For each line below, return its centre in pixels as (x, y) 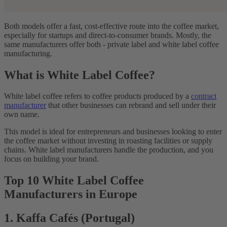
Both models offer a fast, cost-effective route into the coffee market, (111, 26)
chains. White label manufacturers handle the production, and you (109, 150)
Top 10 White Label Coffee (74, 181)
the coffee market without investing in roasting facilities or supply (108, 141)
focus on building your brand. (51, 159)
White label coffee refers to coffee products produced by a (98, 96)
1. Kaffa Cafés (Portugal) (69, 218)
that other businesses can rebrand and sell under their (131, 105)
